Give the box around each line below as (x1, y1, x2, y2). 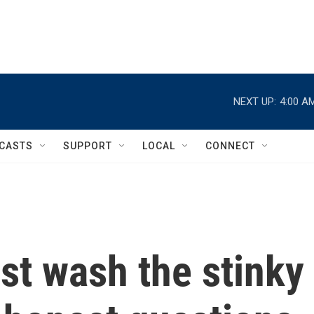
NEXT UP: (233, 95, 276, 108)
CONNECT (205, 140, 255, 151)
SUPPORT (63, 140, 112, 151)
